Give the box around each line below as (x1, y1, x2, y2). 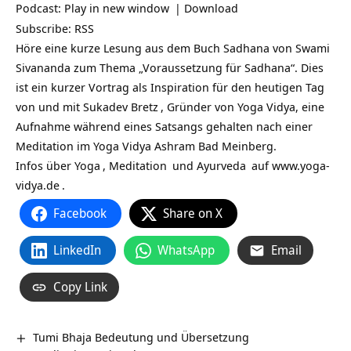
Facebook (53, 204, 107, 222)
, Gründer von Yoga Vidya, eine (161, 99, 324, 114)
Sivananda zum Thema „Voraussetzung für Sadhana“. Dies (16, 60, 324, 75)
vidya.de (16, 177, 60, 193)
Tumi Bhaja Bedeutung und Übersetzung (33, 329, 250, 345)
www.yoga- (272, 157, 330, 173)
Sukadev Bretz (83, 99, 158, 114)
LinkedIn (53, 241, 101, 259)
